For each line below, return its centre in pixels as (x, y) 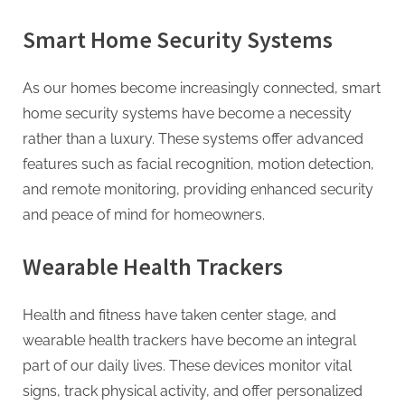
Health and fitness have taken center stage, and (179, 315)
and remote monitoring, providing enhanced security (198, 189)
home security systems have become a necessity (187, 113)
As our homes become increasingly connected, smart (202, 88)
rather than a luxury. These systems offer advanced (193, 138)
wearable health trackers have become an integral (189, 340)
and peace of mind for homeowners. (144, 214)
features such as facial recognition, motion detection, (198, 164)
